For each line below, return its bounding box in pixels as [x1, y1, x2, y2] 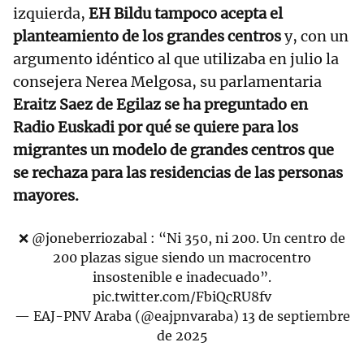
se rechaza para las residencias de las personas [13, 163, 343, 183]
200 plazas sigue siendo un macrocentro [53, 249, 311, 266]
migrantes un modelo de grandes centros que [13, 141, 334, 160]
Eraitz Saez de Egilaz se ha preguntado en [13, 95, 308, 115]
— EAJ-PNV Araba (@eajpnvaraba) [14, 308, 242, 325]
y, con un [284, 27, 349, 46]
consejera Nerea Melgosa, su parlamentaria [13, 72, 322, 92]
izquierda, [13, 4, 89, 24]
